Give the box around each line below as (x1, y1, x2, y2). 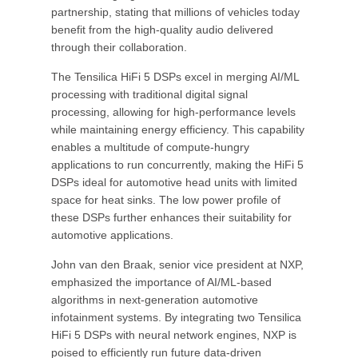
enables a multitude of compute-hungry (51, 141, 249, 153)
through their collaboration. (51, 41, 187, 54)
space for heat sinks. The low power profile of (51, 193, 280, 206)
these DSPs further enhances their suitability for (51, 211, 292, 224)
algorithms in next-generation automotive (51, 293, 258, 306)
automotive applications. (51, 229, 173, 241)
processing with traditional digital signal (51, 88, 248, 101)
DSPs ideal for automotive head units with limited (51, 176, 297, 189)
